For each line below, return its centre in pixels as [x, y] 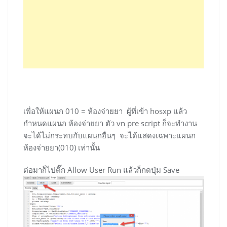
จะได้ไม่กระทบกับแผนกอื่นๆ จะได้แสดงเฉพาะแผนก [109, 136]
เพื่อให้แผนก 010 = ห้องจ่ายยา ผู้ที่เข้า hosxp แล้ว [105, 111]
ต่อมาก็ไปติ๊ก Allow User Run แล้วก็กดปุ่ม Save [101, 170]
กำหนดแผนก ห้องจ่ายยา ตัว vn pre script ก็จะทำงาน [110, 123]
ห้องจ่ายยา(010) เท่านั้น [62, 148]
